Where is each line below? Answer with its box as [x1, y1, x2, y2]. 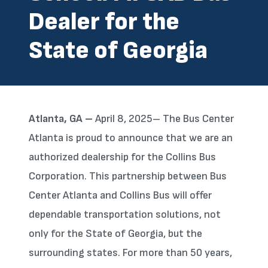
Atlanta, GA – [29, 112, 95, 125]
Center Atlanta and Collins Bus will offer [29, 189, 212, 202]
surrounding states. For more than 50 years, [29, 246, 232, 259]
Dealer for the [29, 7, 179, 37]
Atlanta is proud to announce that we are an [29, 132, 233, 144]
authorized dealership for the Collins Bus [29, 151, 216, 163]
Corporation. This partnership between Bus [29, 170, 227, 182]
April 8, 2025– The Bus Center [95, 112, 234, 125]
